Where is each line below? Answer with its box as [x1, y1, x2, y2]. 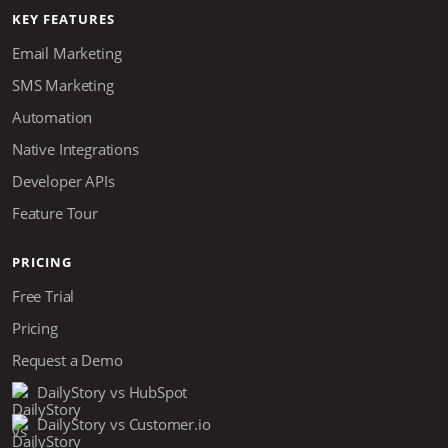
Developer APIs [12, 170, 115, 191]
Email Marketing [12, 42, 122, 63]
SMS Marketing [12, 74, 114, 95]
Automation [12, 106, 93, 127]
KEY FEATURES [12, 9, 115, 28]
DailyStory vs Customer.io [37, 413, 211, 434]
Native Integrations [12, 138, 139, 159]
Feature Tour [12, 202, 98, 223]
